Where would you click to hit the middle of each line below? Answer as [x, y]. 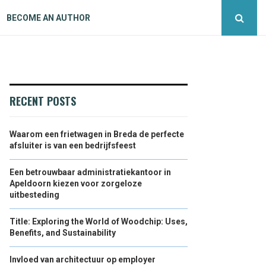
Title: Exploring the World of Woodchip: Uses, [99, 221]
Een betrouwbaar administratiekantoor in [90, 172]
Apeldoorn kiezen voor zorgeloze [76, 183]
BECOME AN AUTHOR [48, 18]
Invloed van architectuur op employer [83, 259]
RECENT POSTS [43, 101]
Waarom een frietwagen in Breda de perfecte [97, 134]
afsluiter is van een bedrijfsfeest [73, 145]
